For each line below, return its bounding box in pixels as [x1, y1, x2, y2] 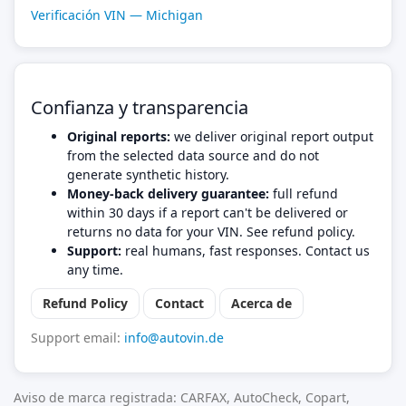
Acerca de [231, 295, 292, 312]
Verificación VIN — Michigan [31, 6, 203, 24]
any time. [67, 261, 123, 278]
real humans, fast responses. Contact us [121, 242, 370, 259]
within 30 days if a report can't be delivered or [67, 204, 348, 221]
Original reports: [67, 128, 170, 145]
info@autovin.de [124, 329, 224, 346]
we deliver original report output [170, 128, 373, 145]
